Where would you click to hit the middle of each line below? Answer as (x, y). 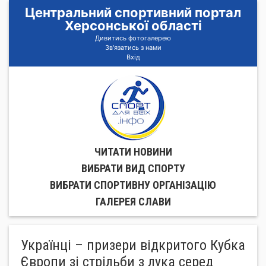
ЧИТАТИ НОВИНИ (133, 152)
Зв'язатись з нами (133, 47)
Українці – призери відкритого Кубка (133, 245)
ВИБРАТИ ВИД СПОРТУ (133, 168)
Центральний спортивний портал (133, 12)
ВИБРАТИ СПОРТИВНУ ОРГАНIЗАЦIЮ (133, 185)
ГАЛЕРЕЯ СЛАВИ (133, 202)
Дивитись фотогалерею (133, 38)
